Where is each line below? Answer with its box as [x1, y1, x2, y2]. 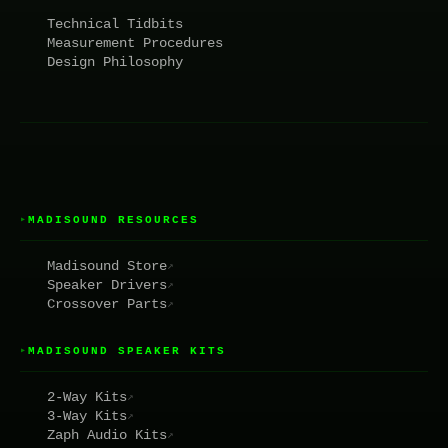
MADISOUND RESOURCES [28, 213, 199, 226]
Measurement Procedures [47, 34, 223, 51]
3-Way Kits [47, 407, 127, 424]
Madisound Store [47, 257, 167, 274]
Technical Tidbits [47, 15, 183, 32]
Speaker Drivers [47, 276, 167, 293]
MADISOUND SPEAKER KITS [28, 344, 226, 357]
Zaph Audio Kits [47, 426, 167, 443]
